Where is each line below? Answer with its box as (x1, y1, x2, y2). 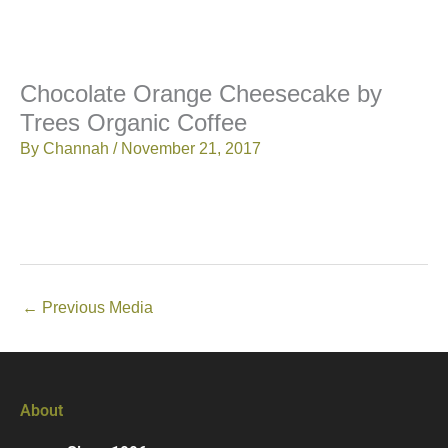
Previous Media (38, 298, 153, 316)
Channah (43, 140, 113, 158)
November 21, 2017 (121, 140, 261, 158)
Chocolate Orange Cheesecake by (20, 81, 382, 108)
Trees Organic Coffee (20, 110, 247, 137)
